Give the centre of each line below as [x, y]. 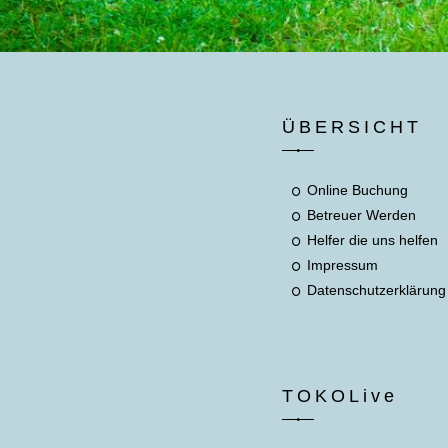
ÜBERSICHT [352, 127]
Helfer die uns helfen [373, 240]
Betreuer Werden [362, 215]
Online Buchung [358, 190]
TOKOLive [340, 395]
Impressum [343, 265]
